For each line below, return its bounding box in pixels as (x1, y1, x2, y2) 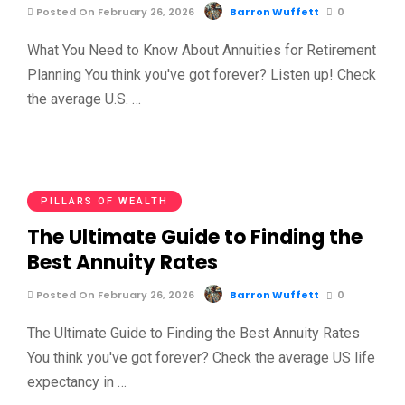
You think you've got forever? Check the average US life (27, 349, 375, 367)
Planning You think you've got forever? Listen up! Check (27, 65, 376, 83)
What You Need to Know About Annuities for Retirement (27, 41, 376, 59)
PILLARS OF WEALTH (41, 195, 168, 208)
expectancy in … (27, 373, 127, 391)
